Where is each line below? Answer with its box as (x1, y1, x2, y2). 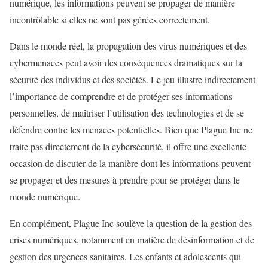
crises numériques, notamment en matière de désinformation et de (10, 233, 254, 246)
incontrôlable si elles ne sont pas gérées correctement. (10, 13, 210, 26)
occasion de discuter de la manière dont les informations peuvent (10, 157, 251, 170)
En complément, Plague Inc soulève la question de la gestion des (10, 217, 252, 230)
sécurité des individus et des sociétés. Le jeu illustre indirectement (10, 73, 255, 86)
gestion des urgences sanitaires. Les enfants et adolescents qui (10, 250, 241, 263)
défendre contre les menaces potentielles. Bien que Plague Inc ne (10, 123, 252, 136)
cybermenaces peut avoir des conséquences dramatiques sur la (10, 56, 242, 69)
